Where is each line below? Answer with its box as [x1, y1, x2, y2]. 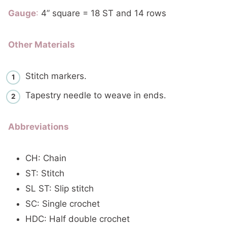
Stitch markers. [25, 70, 87, 81]
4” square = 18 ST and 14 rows [39, 8, 166, 18]
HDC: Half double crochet [25, 214, 130, 224]
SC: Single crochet [25, 199, 100, 209]
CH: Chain [25, 153, 66, 163]
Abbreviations [8, 122, 69, 132]
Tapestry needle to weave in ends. [25, 90, 166, 100]
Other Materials [8, 39, 75, 50]
